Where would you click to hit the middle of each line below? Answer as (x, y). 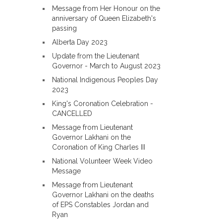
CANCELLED (72, 113)
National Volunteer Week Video (102, 161)
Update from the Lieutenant (96, 56)
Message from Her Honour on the (106, 8)
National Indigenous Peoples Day (105, 80)
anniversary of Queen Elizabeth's (104, 18)
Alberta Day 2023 (80, 42)
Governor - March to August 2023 (106, 66)
